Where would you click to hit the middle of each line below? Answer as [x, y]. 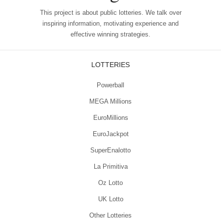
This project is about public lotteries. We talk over [110, 12]
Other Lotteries [110, 215]
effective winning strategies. [110, 34]
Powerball [110, 85]
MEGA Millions [110, 101]
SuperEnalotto [110, 150]
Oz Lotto [110, 183]
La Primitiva [110, 166]
